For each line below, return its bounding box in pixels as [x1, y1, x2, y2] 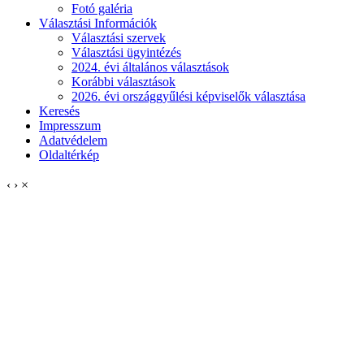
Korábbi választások [71, 75, 175, 89]
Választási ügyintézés [71, 45, 181, 60]
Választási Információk [39, 16, 157, 31]
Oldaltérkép [39, 148, 99, 162]
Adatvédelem [39, 133, 107, 148]
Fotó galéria [71, 2, 132, 16]
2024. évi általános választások [71, 60, 229, 75]
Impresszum [39, 119, 101, 133]
